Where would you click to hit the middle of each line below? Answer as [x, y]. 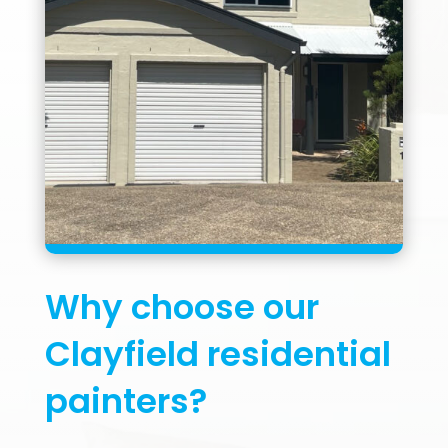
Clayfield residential [217, 353]
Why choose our [181, 306]
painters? [125, 400]
